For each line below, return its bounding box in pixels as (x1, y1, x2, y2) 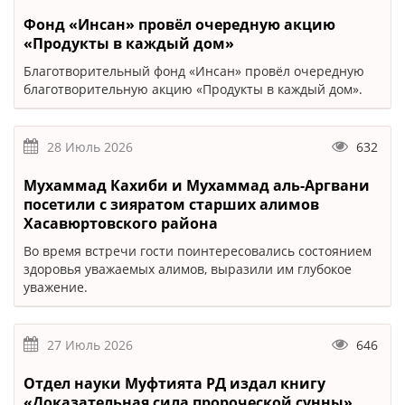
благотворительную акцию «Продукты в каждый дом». (24, 80, 363, 99)
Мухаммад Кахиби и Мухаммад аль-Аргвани (24, 175, 370, 196)
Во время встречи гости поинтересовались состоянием (24, 242, 372, 260)
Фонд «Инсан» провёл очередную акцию (24, 14, 335, 35)
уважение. (24, 278, 88, 297)
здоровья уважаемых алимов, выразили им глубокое (24, 260, 352, 278)
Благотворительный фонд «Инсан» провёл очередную (24, 62, 364, 80)
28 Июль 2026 (47, 138, 133, 156)
